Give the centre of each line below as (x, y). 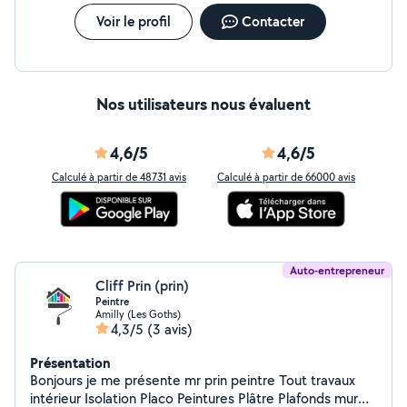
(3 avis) (170, 329)
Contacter (273, 21)
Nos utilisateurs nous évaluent (203, 104)
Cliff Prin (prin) (142, 286)
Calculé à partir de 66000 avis (286, 177)
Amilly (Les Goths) (138, 314)
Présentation (70, 362)
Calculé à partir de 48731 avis (119, 177)
